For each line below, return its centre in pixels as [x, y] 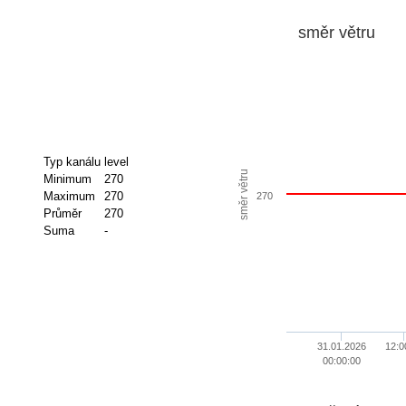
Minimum [67, 179]
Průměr [62, 213]
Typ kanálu [72, 161]
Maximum [69, 196]
